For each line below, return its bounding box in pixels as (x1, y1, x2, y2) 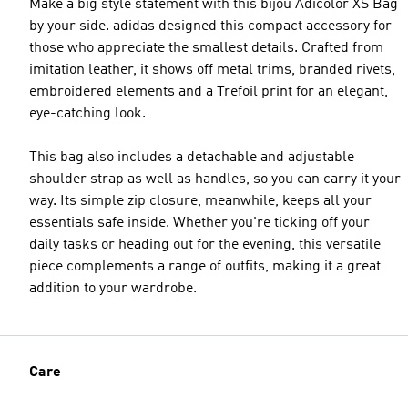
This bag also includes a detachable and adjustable (29, 149, 354, 165)
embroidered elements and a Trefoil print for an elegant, (29, 84, 388, 99)
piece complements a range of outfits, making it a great (29, 259, 381, 274)
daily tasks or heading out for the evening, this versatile (29, 237, 381, 252)
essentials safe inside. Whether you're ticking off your (29, 215, 370, 230)
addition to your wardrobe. (29, 280, 197, 296)
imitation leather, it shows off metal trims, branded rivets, (29, 62, 395, 77)
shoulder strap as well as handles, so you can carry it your (29, 171, 401, 187)
